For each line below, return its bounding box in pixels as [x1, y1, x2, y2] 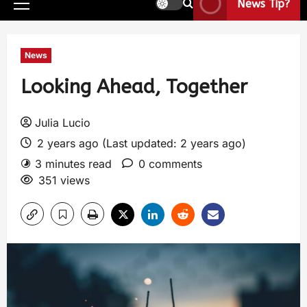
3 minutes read [35, 157, 112, 171]
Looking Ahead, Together [21, 75, 247, 98]
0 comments [138, 157, 202, 171]
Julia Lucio [35, 116, 90, 130]
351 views [38, 173, 90, 187]
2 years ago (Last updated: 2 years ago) [34, 136, 246, 150]
